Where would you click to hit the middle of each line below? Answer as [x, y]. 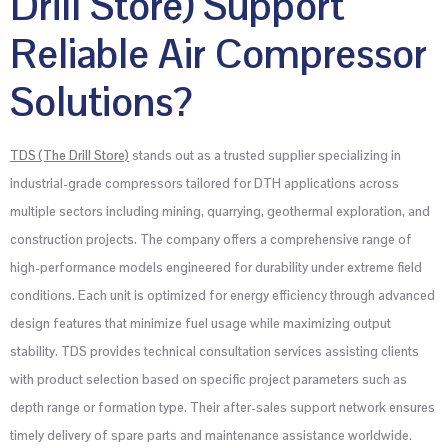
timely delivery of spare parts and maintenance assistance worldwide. [211, 436]
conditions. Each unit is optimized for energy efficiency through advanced [222, 296]
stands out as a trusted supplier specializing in [265, 156]
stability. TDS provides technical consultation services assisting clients [214, 352]
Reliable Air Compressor [218, 54]
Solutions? [101, 102]
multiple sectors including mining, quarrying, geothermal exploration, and [220, 212]
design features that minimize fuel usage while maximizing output [200, 324]
